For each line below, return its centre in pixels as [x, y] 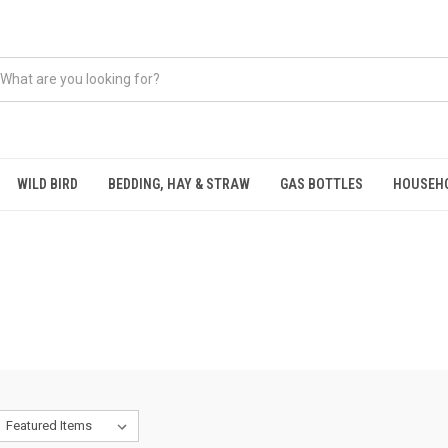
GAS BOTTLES [321, 184]
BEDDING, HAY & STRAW [179, 184]
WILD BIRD [47, 184]
